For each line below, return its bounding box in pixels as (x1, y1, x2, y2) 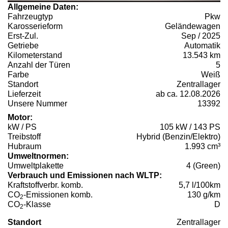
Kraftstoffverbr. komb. (8, 181, 83, 190)
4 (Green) (186, 161, 220, 170)
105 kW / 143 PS (160, 123, 220, 132)
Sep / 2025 (181, 32, 220, 41)
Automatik (184, 41, 220, 50)
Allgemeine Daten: (8, 3, 78, 12)
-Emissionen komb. (23, 190, 93, 199)
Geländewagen (165, 22, 220, 31)
